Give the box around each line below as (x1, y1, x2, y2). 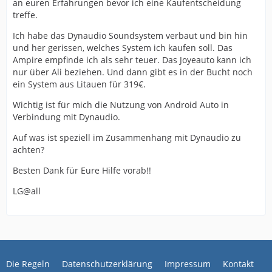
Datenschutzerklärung (62, 258, 152, 270)
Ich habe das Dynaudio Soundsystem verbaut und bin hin (13, 30, 248, 41)
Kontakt (223, 258, 254, 270)
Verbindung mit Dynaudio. (13, 111, 120, 123)
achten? (13, 144, 44, 155)
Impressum (165, 258, 211, 270)
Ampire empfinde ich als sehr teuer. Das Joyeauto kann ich (13, 54, 251, 66)
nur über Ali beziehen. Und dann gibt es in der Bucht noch (13, 66, 253, 78)
